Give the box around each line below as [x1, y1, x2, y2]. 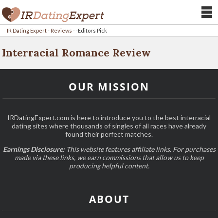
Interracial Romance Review [2, 46, 151, 59]
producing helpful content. [69, 162, 149, 170]
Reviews [51, 27, 73, 34]
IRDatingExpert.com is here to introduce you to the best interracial [7, 113, 211, 122]
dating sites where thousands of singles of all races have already [12, 122, 206, 130]
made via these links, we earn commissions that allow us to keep [14, 153, 204, 162]
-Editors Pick [76, 27, 108, 34]
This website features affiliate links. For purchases [64, 145, 216, 153]
